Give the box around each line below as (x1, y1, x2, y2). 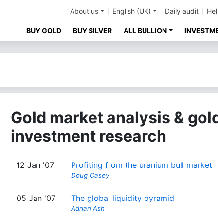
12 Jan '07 (17, 160, 54, 170)
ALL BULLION (124, 26, 167, 35)
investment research (11, 127, 166, 145)
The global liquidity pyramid (71, 193, 174, 203)
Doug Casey (71, 171, 109, 179)
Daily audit (165, 7, 199, 15)
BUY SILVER (73, 26, 112, 35)
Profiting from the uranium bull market (71, 160, 212, 170)
